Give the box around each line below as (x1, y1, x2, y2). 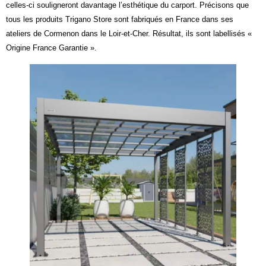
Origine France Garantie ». (6, 43, 97, 52)
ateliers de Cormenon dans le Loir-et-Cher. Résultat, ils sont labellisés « (6, 28, 252, 38)
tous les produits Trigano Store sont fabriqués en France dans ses (6, 14, 233, 24)
